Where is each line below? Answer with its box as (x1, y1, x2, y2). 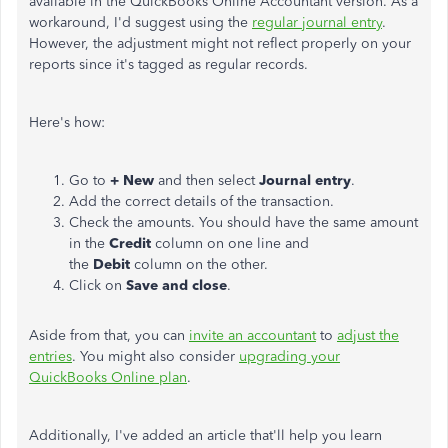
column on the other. (134, 256, 272, 273)
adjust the (337, 327, 399, 344)
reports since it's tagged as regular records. (29, 56, 308, 73)
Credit (109, 235, 151, 252)
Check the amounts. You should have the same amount (69, 214, 418, 231)
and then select (158, 172, 259, 189)
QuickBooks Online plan (29, 369, 187, 386)
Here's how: (29, 114, 105, 131)
